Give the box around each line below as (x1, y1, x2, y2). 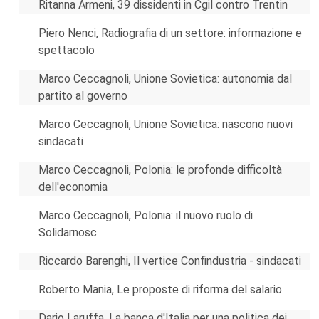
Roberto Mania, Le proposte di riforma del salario (38, 283, 282, 296)
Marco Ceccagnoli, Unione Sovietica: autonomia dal (38, 72, 292, 85)
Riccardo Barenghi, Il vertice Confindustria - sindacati (38, 254, 301, 268)
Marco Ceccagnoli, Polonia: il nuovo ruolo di (38, 209, 253, 222)
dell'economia (38, 180, 108, 194)
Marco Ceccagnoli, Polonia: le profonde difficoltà (38, 163, 282, 177)
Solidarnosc (38, 226, 97, 239)
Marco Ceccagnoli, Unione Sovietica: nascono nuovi (38, 117, 293, 131)
